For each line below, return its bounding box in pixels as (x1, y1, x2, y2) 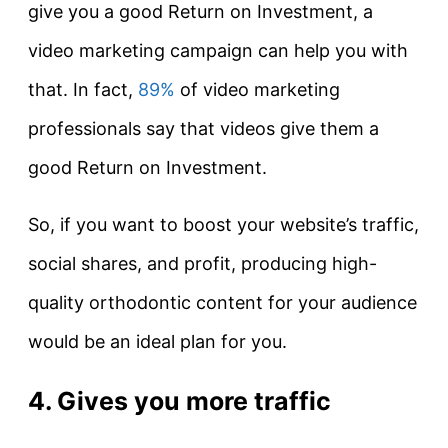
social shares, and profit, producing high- (28, 253, 377, 275)
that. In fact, (28, 79, 138, 101)
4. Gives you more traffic (28, 386, 331, 417)
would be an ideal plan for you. (28, 331, 287, 353)
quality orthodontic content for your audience (28, 292, 417, 314)
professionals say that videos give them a (28, 118, 379, 140)
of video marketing (175, 79, 340, 101)
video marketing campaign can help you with (28, 40, 408, 62)
